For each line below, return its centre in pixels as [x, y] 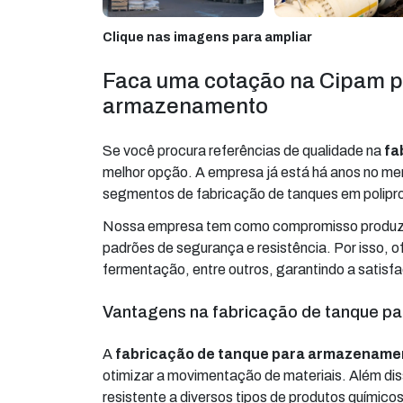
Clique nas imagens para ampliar [207, 38]
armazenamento [185, 107]
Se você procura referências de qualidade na [243, 151]
